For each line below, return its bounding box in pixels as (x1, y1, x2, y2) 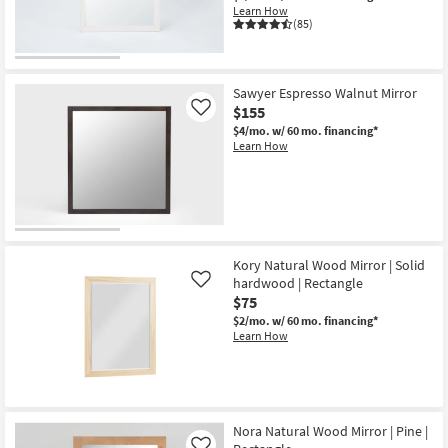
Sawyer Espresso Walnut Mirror (233, 84, 417, 103)
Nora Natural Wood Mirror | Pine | (233, 421, 428, 440)
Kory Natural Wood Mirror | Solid (233, 255, 425, 274)
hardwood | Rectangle (233, 273, 363, 292)
